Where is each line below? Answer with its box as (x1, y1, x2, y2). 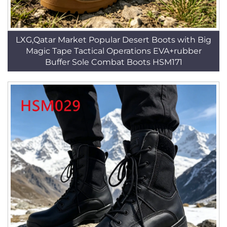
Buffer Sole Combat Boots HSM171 (45, 57, 182, 67)
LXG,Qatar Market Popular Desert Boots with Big (16, 35, 211, 45)
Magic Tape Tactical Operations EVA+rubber (25, 46, 202, 56)
